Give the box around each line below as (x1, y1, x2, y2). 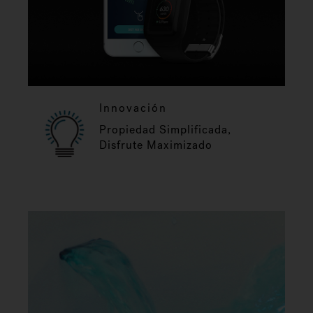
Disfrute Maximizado (99, 137, 212, 152)
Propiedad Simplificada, (99, 122, 231, 137)
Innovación (99, 100, 167, 115)
